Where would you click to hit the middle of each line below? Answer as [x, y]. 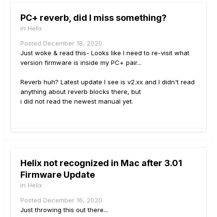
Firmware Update [58, 174]
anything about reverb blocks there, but [81, 91]
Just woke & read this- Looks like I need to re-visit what [105, 53]
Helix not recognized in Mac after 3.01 [101, 163]
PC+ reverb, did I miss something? [93, 17]
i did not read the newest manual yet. [77, 101]
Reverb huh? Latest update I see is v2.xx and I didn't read [108, 82]
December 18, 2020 [73, 43]
